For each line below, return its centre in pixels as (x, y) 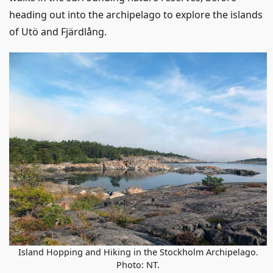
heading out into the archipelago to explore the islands (136, 15)
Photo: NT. (138, 265)
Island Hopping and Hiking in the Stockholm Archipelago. (138, 252)
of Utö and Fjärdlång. (58, 32)
